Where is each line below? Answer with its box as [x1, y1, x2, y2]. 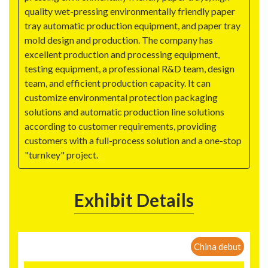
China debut [194, 241, 241, 252]
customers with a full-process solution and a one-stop [25, 135, 242, 147]
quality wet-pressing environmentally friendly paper [25, 5, 235, 17]
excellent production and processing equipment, [25, 48, 220, 60]
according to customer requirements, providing [25, 120, 217, 132]
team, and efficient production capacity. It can [25, 77, 211, 89]
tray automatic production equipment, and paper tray [25, 20, 240, 32]
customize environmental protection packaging [25, 92, 218, 103]
